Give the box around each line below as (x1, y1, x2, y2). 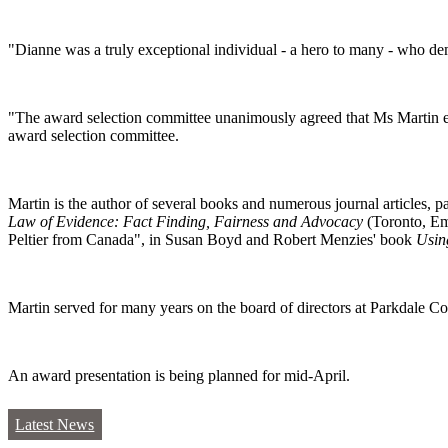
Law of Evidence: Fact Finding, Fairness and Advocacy (8, 213, 367, 231)
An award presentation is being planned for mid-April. (8, 367, 354, 385)
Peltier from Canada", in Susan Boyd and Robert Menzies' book (8, 231, 416, 249)
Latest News (15, 416, 95, 434)
